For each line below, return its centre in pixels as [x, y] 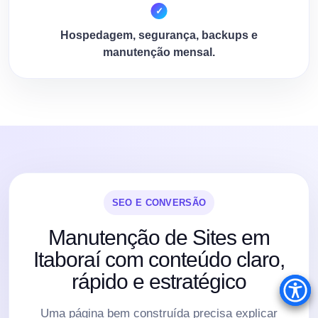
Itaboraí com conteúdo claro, [159, 259]
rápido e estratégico [159, 281]
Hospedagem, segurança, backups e [159, 35]
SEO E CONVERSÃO [159, 202]
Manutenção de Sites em [159, 237]
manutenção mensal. [159, 52]
